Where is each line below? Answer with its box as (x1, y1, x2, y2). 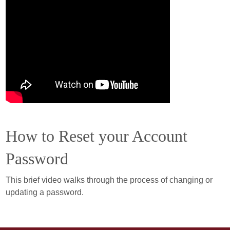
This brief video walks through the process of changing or (5, 176, 213, 184)
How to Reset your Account (5, 127, 187, 145)
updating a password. (5, 188, 84, 197)
